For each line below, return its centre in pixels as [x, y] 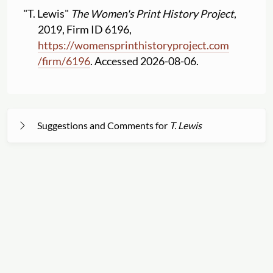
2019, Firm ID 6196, [85, 29]
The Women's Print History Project [153, 13]
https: [52, 45]
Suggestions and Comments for [103, 125]
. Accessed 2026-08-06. [145, 61]
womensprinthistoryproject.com [152, 45]
